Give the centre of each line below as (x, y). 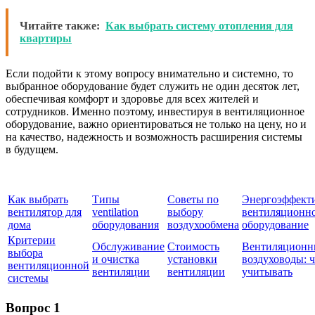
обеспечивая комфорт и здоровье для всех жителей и (132, 98)
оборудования (126, 224)
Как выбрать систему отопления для (199, 25)
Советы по (193, 199)
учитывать (267, 271)
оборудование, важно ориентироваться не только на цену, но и (156, 124)
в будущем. (32, 149)
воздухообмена (203, 224)
